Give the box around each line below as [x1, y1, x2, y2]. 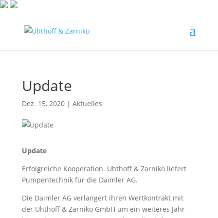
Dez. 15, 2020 [21, 99, 65, 108]
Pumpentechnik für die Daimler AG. [21, 175, 138, 184]
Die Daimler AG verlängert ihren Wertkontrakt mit [21, 193, 183, 202]
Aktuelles [72, 99, 102, 108]
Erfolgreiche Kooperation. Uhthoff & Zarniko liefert [21, 164, 186, 173]
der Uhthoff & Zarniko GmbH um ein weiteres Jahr [21, 204, 185, 214]
